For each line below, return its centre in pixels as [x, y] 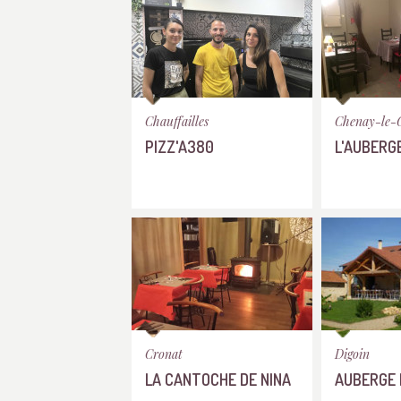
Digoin [352, 354]
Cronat [164, 354]
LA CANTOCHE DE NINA [218, 379]
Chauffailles [177, 121]
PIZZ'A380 [179, 146]
